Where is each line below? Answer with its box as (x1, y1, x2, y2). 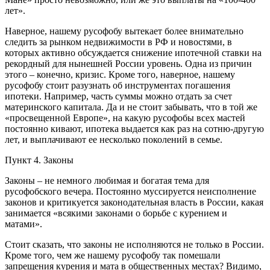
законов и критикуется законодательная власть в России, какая (5, 196, 263, 207)
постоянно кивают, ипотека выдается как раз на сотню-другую (5, 123, 264, 134)
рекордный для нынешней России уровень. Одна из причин (5, 58, 252, 69)
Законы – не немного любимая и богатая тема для (5, 175, 209, 186)
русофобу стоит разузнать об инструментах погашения (5, 80, 230, 90)
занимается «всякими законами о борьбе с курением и (5, 207, 227, 218)
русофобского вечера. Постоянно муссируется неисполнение (5, 186, 256, 196)
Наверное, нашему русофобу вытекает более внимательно (5, 25, 243, 36)
